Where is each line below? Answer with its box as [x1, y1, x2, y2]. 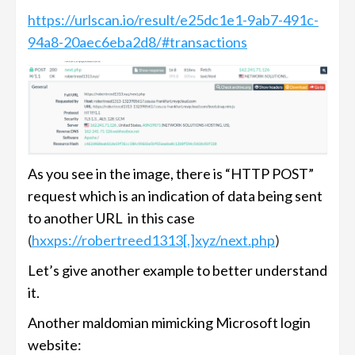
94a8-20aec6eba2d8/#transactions [28, 32, 247, 51]
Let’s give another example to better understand [28, 261, 327, 280]
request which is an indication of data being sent [28, 187, 323, 205]
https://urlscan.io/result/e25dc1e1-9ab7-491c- [28, 10, 319, 29]
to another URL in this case [28, 209, 195, 227]
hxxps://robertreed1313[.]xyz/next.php [32, 231, 275, 250]
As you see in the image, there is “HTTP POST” [28, 165, 314, 183]
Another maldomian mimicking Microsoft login [28, 314, 311, 332]
